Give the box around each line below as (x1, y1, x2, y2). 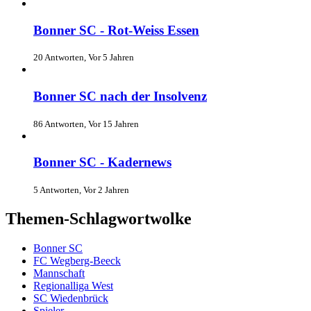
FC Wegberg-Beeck (33, 255, 121, 267)
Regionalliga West (33, 280, 113, 292)
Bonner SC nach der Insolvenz (33, 89, 207, 104)
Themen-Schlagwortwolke (6, 210, 192, 228)
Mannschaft (33, 267, 85, 279)
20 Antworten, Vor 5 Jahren (33, 52, 134, 63)
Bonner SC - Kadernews (33, 155, 171, 170)
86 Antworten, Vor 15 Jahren (33, 118, 139, 129)
